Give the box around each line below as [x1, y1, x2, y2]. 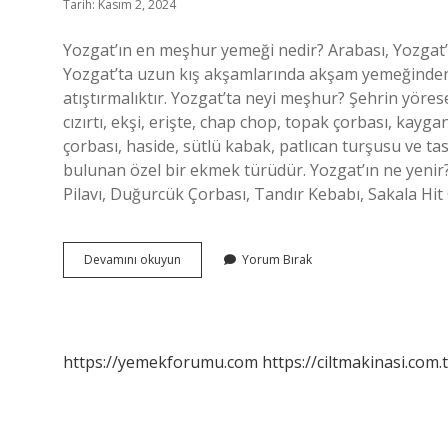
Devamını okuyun [84, 251, 181, 268]
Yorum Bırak [242, 251, 312, 268]
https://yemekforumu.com [63, 351, 258, 373]
